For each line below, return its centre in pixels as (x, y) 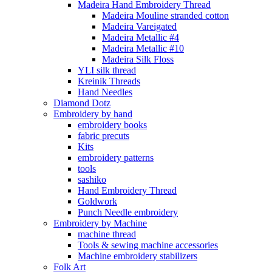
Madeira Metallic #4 (141, 37)
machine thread (107, 234)
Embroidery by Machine (100, 223)
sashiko (92, 179)
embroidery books (112, 125)
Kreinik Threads (109, 81)
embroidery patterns (116, 158)
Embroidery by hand (93, 114)
